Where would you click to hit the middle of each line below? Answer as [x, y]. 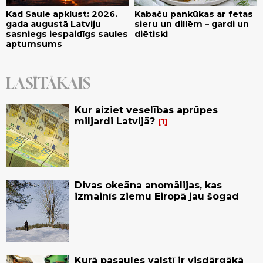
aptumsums [34, 44]
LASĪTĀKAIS [48, 83]
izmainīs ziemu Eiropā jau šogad [157, 196]
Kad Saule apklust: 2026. [62, 14]
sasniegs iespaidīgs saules [67, 34]
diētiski [151, 34]
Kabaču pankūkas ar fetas [194, 14]
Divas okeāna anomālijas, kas [148, 185]
